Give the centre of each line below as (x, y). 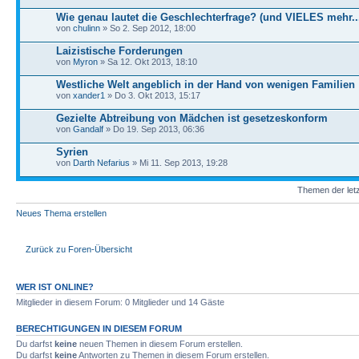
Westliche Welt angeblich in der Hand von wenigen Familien (206, 84)
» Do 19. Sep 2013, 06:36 (154, 129)
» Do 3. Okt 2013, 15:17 (153, 95)
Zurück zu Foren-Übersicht (79, 249)
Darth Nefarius (101, 162)
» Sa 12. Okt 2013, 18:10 (147, 61)
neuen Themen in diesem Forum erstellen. (160, 343)
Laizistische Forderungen (119, 50)
